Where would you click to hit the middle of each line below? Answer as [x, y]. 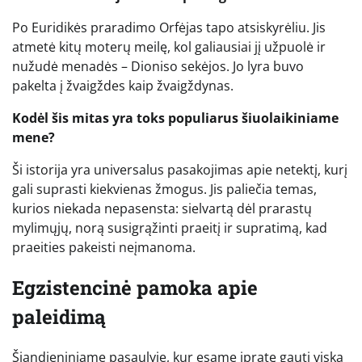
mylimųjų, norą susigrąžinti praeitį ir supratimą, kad [170, 228]
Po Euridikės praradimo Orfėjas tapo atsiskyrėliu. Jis [169, 28]
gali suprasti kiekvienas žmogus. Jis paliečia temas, [164, 189]
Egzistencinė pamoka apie [135, 288]
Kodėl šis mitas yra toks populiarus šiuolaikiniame [175, 118]
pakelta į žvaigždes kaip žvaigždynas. [123, 86]
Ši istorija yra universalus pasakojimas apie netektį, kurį [180, 170]
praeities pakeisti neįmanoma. [104, 248]
